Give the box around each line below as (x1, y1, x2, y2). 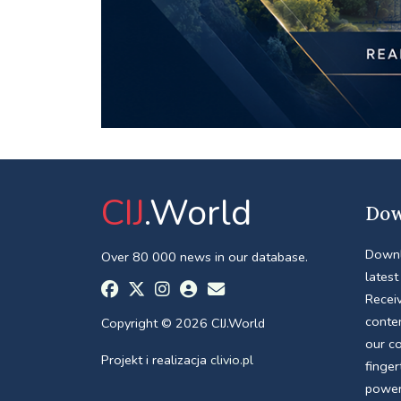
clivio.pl (209, 350, 253, 369)
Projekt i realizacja (100, 350, 210, 369)
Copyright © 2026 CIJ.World (100, 313, 265, 332)
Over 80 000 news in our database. (100, 247, 308, 266)
